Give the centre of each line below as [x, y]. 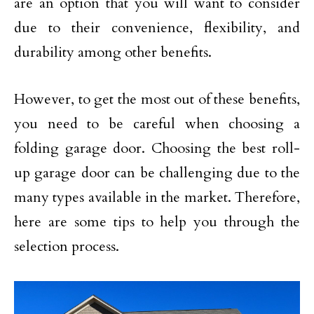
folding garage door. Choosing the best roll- [157, 148]
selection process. [67, 246]
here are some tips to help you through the [157, 222]
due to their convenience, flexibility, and [157, 28]
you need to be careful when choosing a [157, 124]
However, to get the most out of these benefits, [157, 99]
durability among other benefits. [113, 52]
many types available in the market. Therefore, [157, 197]
